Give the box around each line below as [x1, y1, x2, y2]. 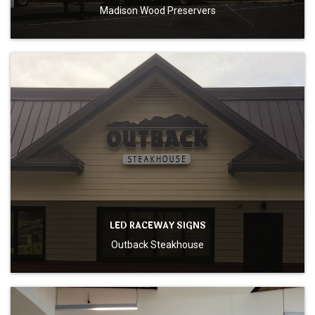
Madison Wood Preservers [99, 4, 216, 16]
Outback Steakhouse [111, 239, 204, 251]
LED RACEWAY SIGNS [109, 219, 206, 233]
